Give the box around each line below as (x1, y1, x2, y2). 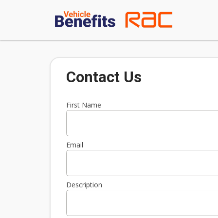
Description (66, 180, 102, 189)
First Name (66, 100, 101, 109)
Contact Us (66, 68, 142, 86)
